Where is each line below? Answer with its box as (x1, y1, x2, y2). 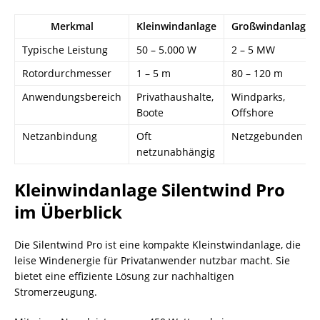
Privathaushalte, (136, 90, 214, 104)
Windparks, (231, 90, 285, 104)
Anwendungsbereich (22, 90, 121, 104)
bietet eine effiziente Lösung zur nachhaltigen (14, 269, 234, 283)
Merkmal (50, 19, 94, 33)
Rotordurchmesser (22, 66, 111, 80)
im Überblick (14, 200, 122, 224)
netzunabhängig (136, 145, 215, 159)
